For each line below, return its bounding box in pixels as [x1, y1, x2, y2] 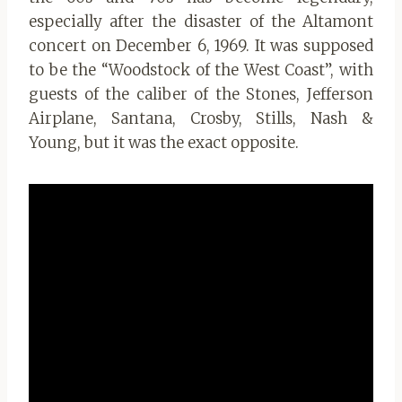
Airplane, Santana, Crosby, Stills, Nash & [29, 109, 373, 129]
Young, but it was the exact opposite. [29, 133, 299, 153]
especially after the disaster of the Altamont [29, 12, 373, 32]
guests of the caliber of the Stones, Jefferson [29, 84, 373, 105]
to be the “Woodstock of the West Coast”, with [29, 60, 373, 81]
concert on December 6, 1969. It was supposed [29, 36, 373, 57]
